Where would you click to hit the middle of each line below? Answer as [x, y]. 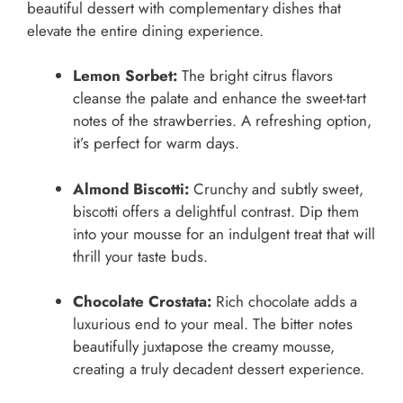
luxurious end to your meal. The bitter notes [213, 324]
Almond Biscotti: [131, 188]
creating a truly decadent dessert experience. [219, 369]
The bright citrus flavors [255, 76]
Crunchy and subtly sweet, [276, 188]
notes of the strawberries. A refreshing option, [222, 121]
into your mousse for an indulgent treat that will [224, 233]
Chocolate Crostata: [142, 302]
